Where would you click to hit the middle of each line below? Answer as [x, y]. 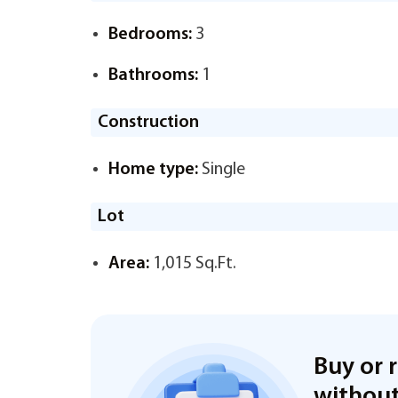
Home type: [153, 170]
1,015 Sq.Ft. [193, 264]
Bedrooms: [150, 35]
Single [222, 170]
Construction [148, 123]
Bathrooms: [153, 76]
